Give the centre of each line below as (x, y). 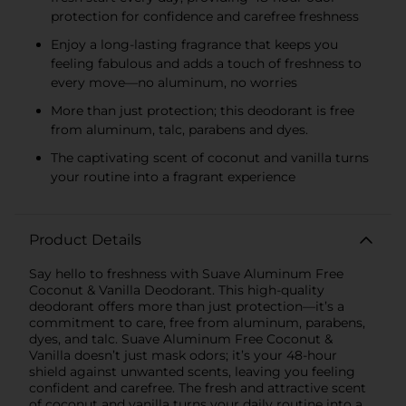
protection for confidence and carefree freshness (205, 16)
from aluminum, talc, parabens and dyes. (179, 129)
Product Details (85, 239)
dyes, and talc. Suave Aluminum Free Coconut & (181, 338)
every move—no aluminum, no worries (174, 82)
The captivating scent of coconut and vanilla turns (210, 157)
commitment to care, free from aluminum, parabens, (197, 322)
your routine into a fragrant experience (173, 176)
